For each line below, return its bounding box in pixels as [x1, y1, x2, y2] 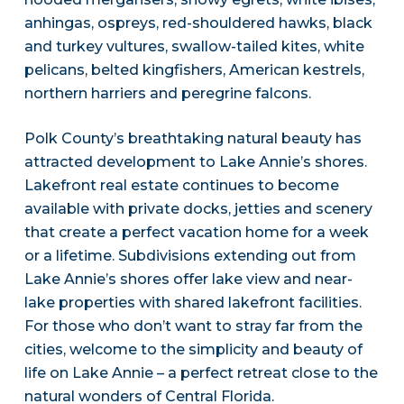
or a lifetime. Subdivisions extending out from [23, 247, 356, 265]
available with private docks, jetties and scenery [23, 200, 372, 218]
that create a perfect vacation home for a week [23, 224, 369, 242]
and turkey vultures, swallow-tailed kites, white [23, 38, 364, 56]
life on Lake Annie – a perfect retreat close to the [23, 364, 378, 382]
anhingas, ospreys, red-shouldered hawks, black [23, 14, 372, 32]
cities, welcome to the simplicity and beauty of [23, 341, 363, 359]
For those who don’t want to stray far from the [23, 317, 363, 335]
